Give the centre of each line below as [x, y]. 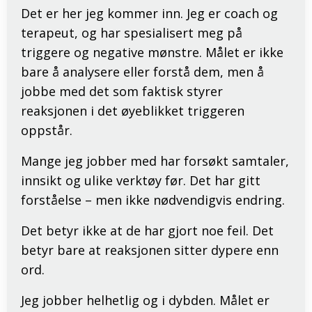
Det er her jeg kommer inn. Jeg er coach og [149, 13]
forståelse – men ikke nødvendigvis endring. [153, 200]
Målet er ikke [244, 52]
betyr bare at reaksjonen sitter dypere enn [150, 250]
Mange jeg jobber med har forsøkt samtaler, [155, 161]
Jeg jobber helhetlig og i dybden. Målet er [145, 300]
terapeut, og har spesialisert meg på [132, 32]
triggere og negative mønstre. [113, 52]
